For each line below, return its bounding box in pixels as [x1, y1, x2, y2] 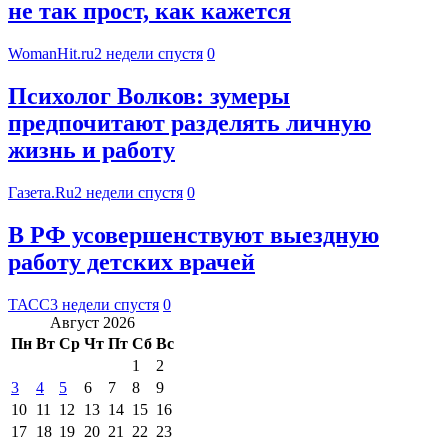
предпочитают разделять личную [8, 110, 371, 137]
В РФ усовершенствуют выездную [8, 221, 379, 248]
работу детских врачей [8, 248, 255, 275]
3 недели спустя [50, 295, 159, 313]
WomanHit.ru [8, 45, 94, 63]
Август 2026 [50, 313, 135, 331]
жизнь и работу [8, 137, 175, 164]
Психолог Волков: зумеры [8, 83, 290, 110]
